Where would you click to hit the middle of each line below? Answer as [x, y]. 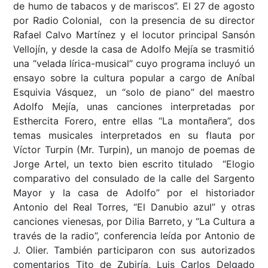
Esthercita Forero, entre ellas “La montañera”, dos [134, 121]
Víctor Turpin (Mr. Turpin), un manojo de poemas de [134, 150]
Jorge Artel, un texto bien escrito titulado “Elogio [134, 164]
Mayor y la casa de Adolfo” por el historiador [134, 193]
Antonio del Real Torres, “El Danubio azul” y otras [134, 207]
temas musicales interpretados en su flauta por [134, 135]
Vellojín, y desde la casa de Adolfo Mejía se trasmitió [134, 49]
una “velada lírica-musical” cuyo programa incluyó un [134, 64]
